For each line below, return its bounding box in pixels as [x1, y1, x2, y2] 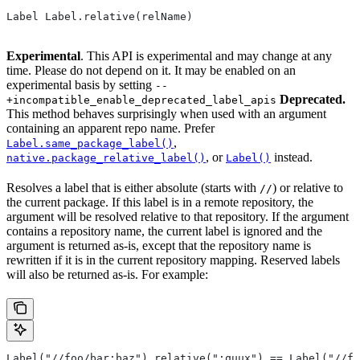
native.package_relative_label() [6, 152, 206, 165]
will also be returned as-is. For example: [6, 268, 208, 282]
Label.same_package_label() [6, 137, 174, 150]
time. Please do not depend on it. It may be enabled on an [6, 63, 296, 78]
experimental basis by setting [6, 78, 155, 92]
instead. [271, 150, 313, 165]
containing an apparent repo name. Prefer [6, 121, 215, 136]
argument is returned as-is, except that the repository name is [6, 239, 311, 253]
